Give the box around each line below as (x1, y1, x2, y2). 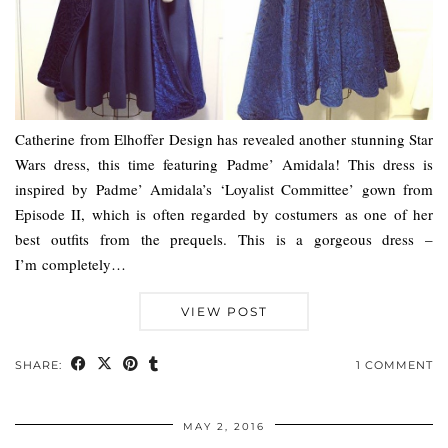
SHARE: (15, 357, 66, 372)
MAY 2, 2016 (183, 419, 265, 433)
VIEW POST (180, 303, 268, 319)
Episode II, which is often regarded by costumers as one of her (15, 203, 433, 224)
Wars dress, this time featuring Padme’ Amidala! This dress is (15, 153, 433, 174)
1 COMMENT (356, 357, 433, 372)
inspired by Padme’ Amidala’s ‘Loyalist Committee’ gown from (15, 178, 433, 199)
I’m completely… (15, 253, 126, 274)
